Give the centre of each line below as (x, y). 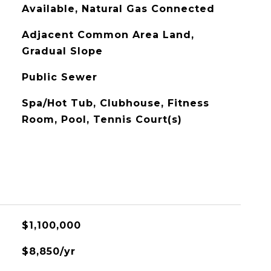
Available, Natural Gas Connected (118, 9)
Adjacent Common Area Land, (108, 35)
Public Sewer (59, 77)
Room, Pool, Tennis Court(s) (102, 119)
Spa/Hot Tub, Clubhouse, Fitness (115, 103)
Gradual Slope (62, 51)
